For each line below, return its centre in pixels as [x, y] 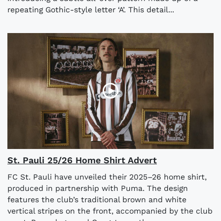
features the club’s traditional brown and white [97, 199]
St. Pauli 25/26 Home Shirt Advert [82, 160]
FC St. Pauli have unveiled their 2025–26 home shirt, [107, 177]
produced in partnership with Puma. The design [98, 188]
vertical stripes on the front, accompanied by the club [110, 211]
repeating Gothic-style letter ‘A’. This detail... [91, 9]
